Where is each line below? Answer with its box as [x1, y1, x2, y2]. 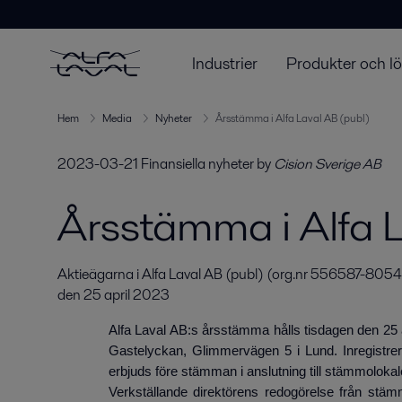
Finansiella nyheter [141, 153, 254, 174]
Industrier [192, 51, 258, 74]
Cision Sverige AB [274, 153, 381, 174]
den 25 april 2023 [57, 284, 170, 305]
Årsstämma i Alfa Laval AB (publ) [215, 110, 370, 126]
